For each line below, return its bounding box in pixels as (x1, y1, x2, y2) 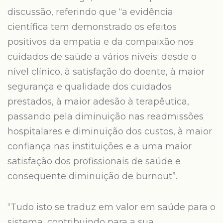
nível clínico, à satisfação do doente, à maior (7, 66, 205, 77)
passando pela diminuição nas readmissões (7, 111, 204, 122)
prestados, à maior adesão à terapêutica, (7, 96, 189, 107)
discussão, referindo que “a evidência (7, 6, 173, 17)
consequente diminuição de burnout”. (7, 171, 177, 182)
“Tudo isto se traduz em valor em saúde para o (7, 202, 216, 213)
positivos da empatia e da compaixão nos (7, 36, 194, 47)
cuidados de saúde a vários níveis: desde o (7, 51, 197, 62)
